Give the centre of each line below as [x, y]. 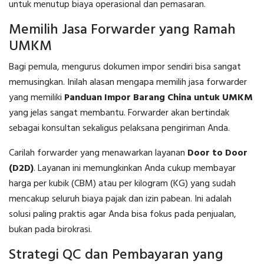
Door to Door [217, 154]
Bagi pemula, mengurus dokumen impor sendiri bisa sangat [125, 67]
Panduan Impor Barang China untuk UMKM [159, 98]
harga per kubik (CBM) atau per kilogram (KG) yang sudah [122, 184]
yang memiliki [37, 98]
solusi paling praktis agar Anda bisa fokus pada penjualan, [123, 215]
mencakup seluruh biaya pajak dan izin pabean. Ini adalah [120, 199]
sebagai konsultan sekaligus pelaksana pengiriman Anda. [119, 129]
